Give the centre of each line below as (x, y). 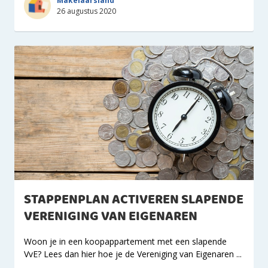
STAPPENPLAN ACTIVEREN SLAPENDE (134, 200)
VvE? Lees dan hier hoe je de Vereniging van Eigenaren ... (133, 254)
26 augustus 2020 (86, 11)
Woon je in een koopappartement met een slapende (125, 241)
